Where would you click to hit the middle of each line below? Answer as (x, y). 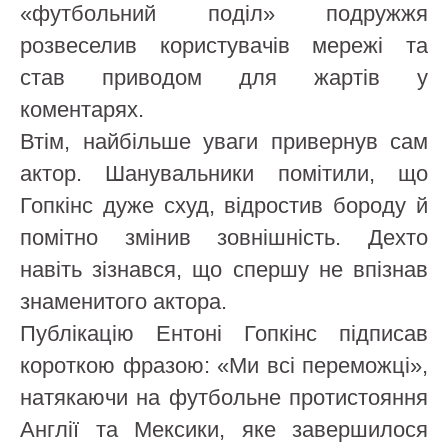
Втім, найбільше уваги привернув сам (224, 141)
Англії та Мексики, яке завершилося (224, 429)
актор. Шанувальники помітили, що (224, 173)
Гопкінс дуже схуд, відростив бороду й (224, 205)
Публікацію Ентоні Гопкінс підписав (224, 333)
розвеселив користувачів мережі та (224, 45)
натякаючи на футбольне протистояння (224, 397)
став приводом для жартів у (224, 77)
